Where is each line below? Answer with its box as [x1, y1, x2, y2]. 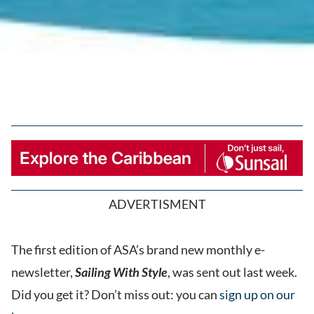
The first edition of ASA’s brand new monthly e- [11, 242, 265, 258]
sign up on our [219, 287, 295, 303]
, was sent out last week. [168, 264, 297, 280]
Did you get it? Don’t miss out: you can [11, 287, 219, 303]
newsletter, [11, 264, 75, 280]
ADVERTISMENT [108, 196, 206, 212]
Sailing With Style [75, 264, 168, 280]
